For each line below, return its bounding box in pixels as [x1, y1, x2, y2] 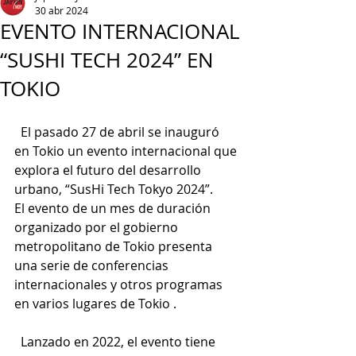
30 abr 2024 [35, 4, 88, 17]
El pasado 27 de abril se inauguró [14, 123, 222, 141]
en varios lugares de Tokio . [14, 295, 176, 312]
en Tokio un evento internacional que [14, 142, 240, 160]
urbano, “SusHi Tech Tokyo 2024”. [14, 180, 213, 198]
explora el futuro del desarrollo [14, 161, 204, 179]
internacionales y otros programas [14, 276, 226, 293]
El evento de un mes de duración [14, 199, 214, 217]
